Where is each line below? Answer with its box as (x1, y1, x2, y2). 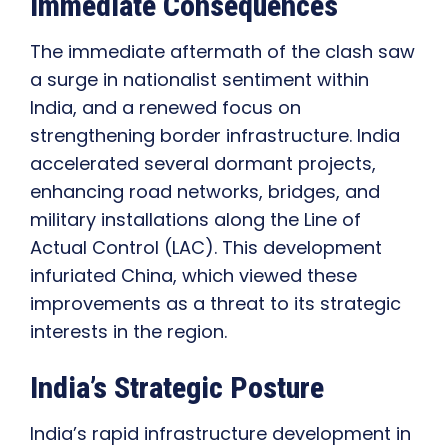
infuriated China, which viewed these (30, 263, 357, 289)
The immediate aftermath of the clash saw (30, 39, 415, 65)
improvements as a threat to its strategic (30, 291, 401, 317)
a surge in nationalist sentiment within (30, 67, 369, 93)
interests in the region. (30, 319, 227, 345)
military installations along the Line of (30, 207, 361, 233)
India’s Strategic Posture (30, 370, 324, 406)
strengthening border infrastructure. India (30, 123, 400, 149)
